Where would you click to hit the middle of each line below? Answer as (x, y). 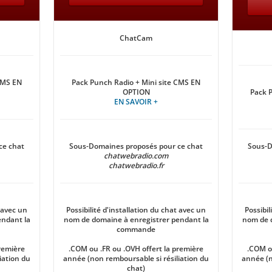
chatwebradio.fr (136, 165)
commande (136, 229)
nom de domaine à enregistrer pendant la (136, 219)
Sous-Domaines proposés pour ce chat (136, 146)
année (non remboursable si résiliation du (136, 258)
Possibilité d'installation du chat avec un (136, 210)
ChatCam (136, 38)
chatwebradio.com (136, 156)
